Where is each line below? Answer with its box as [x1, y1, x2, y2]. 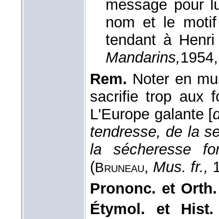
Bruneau [95, 159, 144, 175]
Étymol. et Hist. [90, 200, 214, 218]
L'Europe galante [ [90, 105, 213, 123]
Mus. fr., [153, 158, 208, 175]
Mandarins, [106, 48, 180, 66]
